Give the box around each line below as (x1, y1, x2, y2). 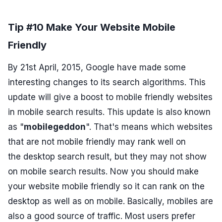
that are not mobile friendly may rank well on (8, 137, 186, 147)
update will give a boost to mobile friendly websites (8, 92, 213, 103)
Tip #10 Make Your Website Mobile (8, 21, 175, 34)
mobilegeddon (24, 122, 86, 132)
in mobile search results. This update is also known (8, 107, 211, 117)
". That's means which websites (86, 122, 213, 132)
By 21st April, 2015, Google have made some (8, 62, 186, 73)
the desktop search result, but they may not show (8, 152, 207, 162)
